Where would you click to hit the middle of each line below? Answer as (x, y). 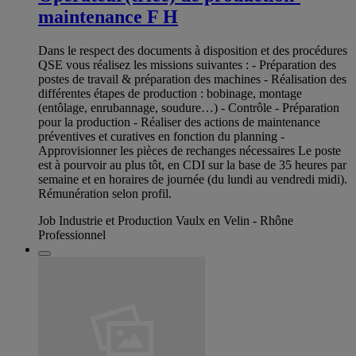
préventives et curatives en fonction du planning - (161, 136)
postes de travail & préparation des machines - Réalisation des (192, 79)
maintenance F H (108, 17)
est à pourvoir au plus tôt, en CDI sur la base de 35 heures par (192, 164)
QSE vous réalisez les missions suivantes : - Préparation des (187, 64)
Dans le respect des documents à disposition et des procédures (193, 50)
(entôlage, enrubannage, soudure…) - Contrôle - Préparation (189, 107)
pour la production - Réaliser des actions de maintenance (179, 122)
